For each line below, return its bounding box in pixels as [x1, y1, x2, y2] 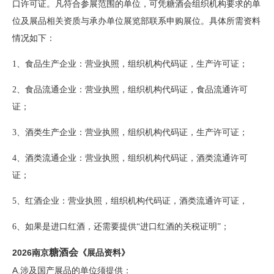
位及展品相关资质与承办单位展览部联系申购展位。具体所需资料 [12, 17, 261, 26]
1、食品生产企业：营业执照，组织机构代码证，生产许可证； [12, 59, 248, 68]
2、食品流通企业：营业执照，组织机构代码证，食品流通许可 [12, 85, 248, 94]
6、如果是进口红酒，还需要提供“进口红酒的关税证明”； [12, 222, 229, 231]
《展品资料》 [78, 248, 130, 257]
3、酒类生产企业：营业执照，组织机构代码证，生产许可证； [12, 128, 248, 137]
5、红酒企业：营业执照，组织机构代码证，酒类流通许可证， [12, 196, 248, 206]
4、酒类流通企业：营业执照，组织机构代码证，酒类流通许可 [12, 154, 248, 163]
